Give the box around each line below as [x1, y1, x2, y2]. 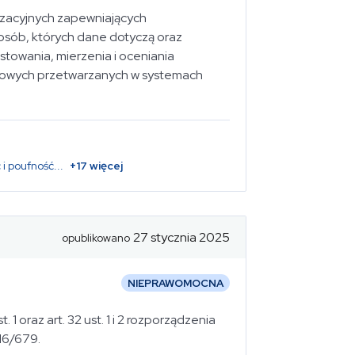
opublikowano [62, 230, 130, 245]
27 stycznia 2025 [133, 228, 230, 246]
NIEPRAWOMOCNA [128, 276, 223, 290]
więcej [87, 158, 123, 173]
